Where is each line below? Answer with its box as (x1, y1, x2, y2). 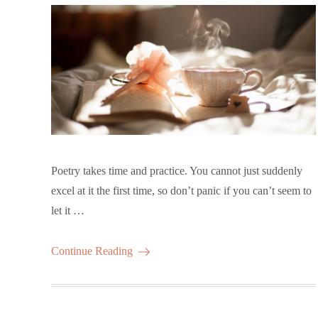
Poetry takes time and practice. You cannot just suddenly (51, 164, 302, 177)
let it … (51, 204, 84, 216)
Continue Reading (51, 244, 133, 257)
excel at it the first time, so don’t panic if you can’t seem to (51, 184, 312, 197)
